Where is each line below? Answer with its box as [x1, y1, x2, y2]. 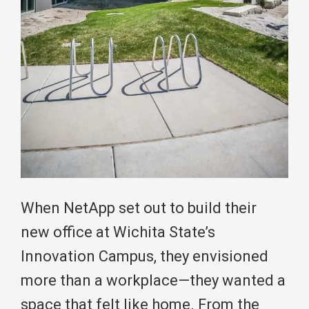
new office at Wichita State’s [21, 223, 215, 241]
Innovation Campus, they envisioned [21, 248, 268, 266]
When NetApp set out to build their [21, 199, 257, 217]
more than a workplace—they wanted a [21, 272, 286, 290]
